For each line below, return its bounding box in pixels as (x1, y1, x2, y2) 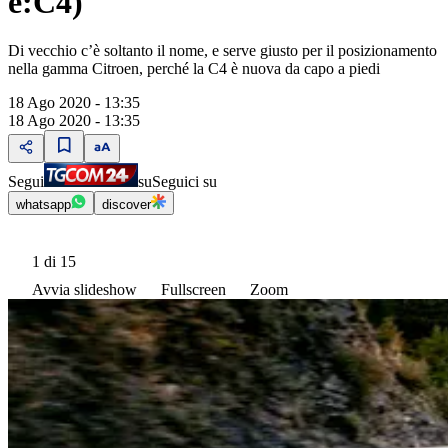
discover (102, 197, 151, 213)
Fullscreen (161, 281, 226, 299)
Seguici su (152, 173, 217, 191)
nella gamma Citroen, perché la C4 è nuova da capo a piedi (8, 60, 380, 78)
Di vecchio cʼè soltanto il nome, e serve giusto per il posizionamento (8, 42, 437, 60)
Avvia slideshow (32, 281, 137, 299)
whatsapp (16, 197, 71, 213)
